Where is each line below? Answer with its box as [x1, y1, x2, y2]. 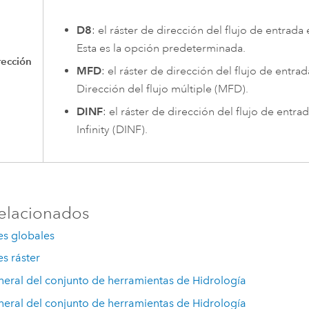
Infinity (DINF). [76, 122, 148, 137]
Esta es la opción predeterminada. [76, 41, 246, 56]
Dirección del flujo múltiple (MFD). [76, 82, 248, 97]
